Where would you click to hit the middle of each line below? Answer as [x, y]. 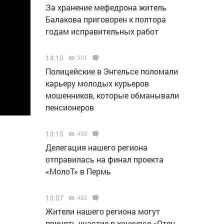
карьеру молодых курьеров [97, 83]
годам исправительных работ [102, 31]
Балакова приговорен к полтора [106, 19]
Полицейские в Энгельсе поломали [112, 71]
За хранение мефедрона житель [106, 7]
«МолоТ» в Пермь [78, 171]
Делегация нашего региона [96, 147]
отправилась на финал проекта [104, 159]
